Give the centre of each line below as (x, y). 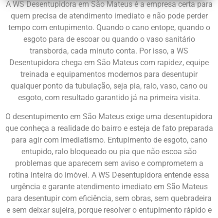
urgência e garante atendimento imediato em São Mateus (109, 186)
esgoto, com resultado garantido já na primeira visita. (109, 98)
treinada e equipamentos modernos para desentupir (109, 74)
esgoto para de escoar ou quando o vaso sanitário (109, 39)
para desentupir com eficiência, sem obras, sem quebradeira (109, 198)
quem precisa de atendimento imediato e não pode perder (109, 16)
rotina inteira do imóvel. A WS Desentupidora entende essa (109, 175)
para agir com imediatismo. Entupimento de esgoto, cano (109, 140)
